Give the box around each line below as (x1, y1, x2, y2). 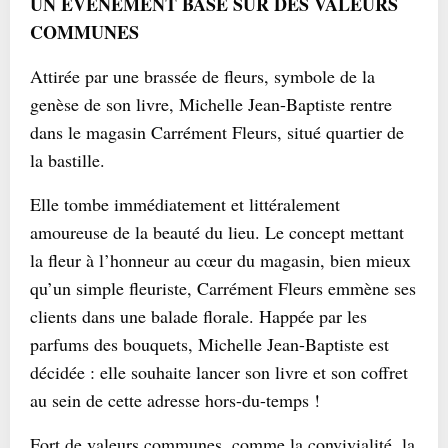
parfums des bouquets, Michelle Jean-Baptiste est (30, 332, 389, 357)
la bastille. (30, 148, 105, 173)
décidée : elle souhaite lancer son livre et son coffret (30, 360, 408, 385)
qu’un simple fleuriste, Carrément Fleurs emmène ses (30, 276, 416, 301)
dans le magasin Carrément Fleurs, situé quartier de (30, 120, 404, 145)
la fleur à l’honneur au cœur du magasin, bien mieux (30, 248, 411, 273)
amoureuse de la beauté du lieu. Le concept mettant (30, 220, 404, 245)
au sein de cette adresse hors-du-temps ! (30, 388, 320, 413)
